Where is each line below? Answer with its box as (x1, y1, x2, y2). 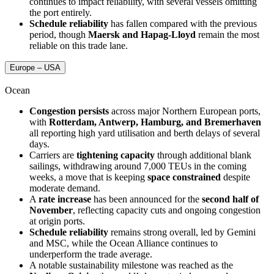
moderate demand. (29, 182, 100, 193)
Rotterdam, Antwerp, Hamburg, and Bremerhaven (49, 116, 261, 127)
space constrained (147, 171, 221, 182)
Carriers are (29, 149, 76, 160)
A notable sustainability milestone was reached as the (29, 259, 233, 270)
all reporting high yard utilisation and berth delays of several (29, 127, 260, 138)
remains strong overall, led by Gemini (108, 226, 256, 237)
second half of (202, 193, 259, 204)
